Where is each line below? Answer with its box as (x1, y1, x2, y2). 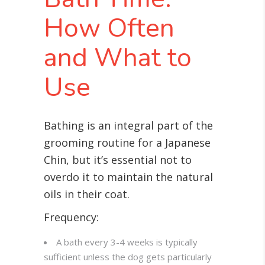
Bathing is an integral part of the (44, 118, 213, 133)
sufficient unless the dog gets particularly (44, 251, 212, 263)
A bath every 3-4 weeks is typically (56, 236, 198, 248)
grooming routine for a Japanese (44, 135, 211, 150)
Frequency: (44, 210, 99, 225)
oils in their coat (44, 187, 127, 202)
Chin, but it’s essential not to (44, 153, 192, 167)
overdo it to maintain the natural (44, 170, 213, 185)
